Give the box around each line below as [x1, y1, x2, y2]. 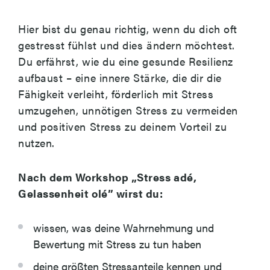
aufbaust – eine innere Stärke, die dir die [18, 70, 222, 85]
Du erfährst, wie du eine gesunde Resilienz [18, 54, 233, 69]
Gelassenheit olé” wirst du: [18, 186, 163, 201]
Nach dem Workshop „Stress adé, [18, 169, 197, 184]
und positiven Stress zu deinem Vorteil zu [18, 119, 227, 134]
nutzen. [18, 135, 55, 150]
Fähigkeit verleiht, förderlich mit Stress [18, 86, 214, 101]
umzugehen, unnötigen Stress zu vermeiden [18, 102, 238, 118]
